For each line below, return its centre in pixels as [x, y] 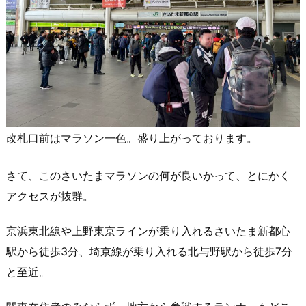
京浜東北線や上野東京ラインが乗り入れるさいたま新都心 [148, 231]
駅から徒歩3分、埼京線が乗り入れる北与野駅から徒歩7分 [149, 252]
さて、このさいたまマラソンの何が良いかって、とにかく [148, 176]
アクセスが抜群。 [50, 196]
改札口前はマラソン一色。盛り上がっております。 [132, 138]
